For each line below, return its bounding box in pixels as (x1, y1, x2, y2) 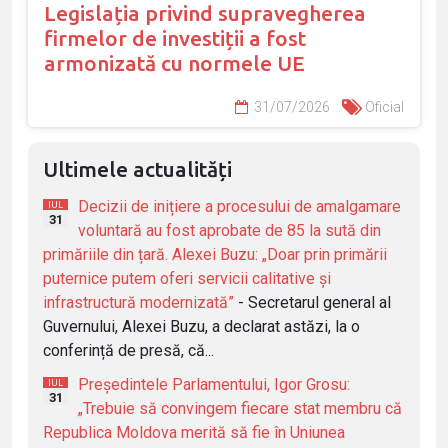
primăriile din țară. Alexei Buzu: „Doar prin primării (43, 244, 387, 264)
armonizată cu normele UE (44, 50, 305, 75)
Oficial (362, 98, 404, 115)
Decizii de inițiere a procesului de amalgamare (78, 196, 401, 216)
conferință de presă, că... (43, 340, 214, 360)
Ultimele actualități (43, 156, 232, 181)
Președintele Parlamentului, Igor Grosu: (78, 374, 350, 394)
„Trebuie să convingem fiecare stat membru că (78, 398, 402, 418)
